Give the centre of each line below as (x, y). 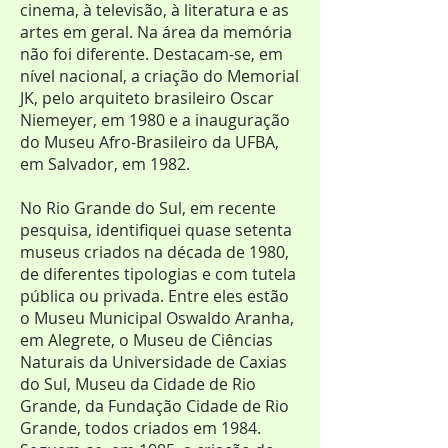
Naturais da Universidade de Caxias (153, 362)
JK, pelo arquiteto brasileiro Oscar (147, 98)
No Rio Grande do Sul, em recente (148, 208)
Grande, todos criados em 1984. (140, 428)
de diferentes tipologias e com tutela (158, 274)
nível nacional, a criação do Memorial (159, 76)
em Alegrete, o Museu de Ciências (146, 340)
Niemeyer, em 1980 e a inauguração (155, 120)
